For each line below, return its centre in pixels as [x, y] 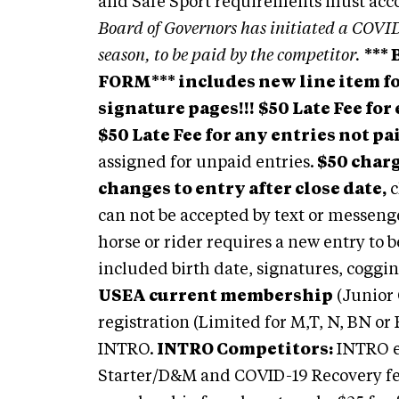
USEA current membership [216, 297]
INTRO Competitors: [245, 350]
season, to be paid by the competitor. [229, 56]
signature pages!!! [176, 110]
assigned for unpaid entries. [206, 163]
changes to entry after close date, [242, 190]
